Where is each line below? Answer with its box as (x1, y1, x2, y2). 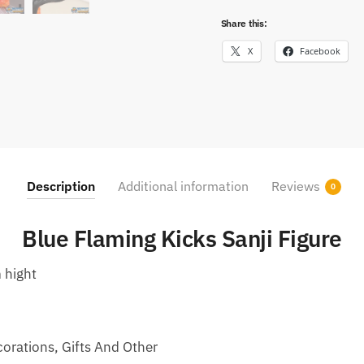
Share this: (220, 16, 267, 29)
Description (26, 178, 95, 195)
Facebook (300, 44, 340, 58)
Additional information (117, 178, 249, 195)
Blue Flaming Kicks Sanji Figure (22, 223, 342, 253)
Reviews (271, 178, 320, 195)
